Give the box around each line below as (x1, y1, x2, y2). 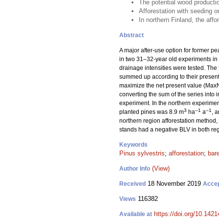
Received (119, 180, 146, 187)
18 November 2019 (146, 180, 203, 187)
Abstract (119, 32, 144, 39)
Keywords (119, 141, 148, 148)
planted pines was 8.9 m (119, 109, 184, 115)
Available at (119, 211, 152, 218)
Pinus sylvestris (119, 150, 165, 157)
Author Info (119, 165, 150, 172)
